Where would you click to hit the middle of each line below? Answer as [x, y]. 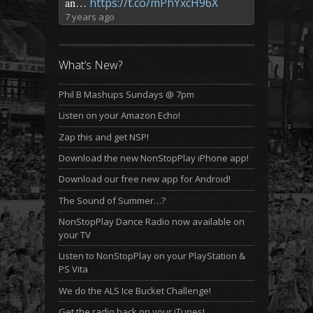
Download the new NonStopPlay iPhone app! [154, 158]
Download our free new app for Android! [145, 179]
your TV [75, 234]
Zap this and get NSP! [104, 137]
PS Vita [73, 269]
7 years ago [90, 17]
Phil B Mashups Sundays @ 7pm [126, 94]
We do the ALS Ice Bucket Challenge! [135, 290]
